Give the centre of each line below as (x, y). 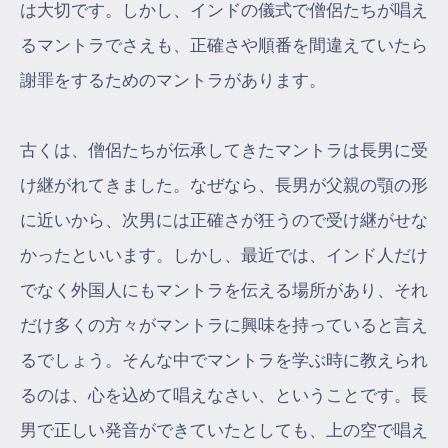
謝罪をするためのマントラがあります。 (173, 80)
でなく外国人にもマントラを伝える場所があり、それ (224, 290)
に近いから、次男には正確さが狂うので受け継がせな (224, 220)
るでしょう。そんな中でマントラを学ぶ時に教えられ (224, 360)
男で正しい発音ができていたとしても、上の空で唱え (224, 430)
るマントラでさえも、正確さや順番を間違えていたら (224, 45)
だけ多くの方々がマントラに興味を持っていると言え (224, 325)
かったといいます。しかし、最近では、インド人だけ (224, 255)
